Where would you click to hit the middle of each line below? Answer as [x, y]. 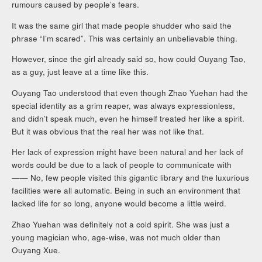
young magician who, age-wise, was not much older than [116, 237]
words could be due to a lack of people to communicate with [122, 165]
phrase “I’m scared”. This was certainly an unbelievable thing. [125, 38]
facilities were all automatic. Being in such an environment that [126, 191]
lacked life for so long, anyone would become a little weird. [119, 204]
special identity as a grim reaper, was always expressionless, [124, 105]
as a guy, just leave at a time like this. [80, 72]
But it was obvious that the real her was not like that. [108, 131]
